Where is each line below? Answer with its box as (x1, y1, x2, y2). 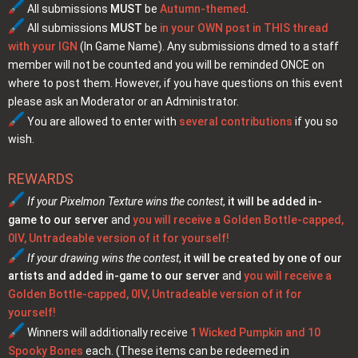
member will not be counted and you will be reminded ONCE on (8, 58, 324, 71)
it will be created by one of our (183, 251, 342, 265)
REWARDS (8, 170, 74, 188)
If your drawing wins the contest (26, 251, 179, 265)
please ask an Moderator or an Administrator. (8, 94, 239, 108)
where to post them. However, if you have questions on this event (8, 76, 343, 89)
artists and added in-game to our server (8, 269, 220, 283)
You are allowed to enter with (24, 114, 179, 128)
